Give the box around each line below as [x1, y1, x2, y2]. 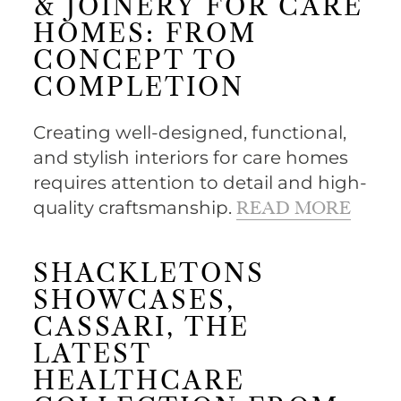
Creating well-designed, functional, [33, 122, 347, 144]
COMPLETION [33, 76, 245, 102]
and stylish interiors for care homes [33, 147, 349, 169]
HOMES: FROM [33, 22, 258, 48]
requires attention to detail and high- [33, 172, 368, 194]
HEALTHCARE [33, 370, 246, 396]
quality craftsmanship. [33, 197, 237, 219]
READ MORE [236, 197, 352, 220]
